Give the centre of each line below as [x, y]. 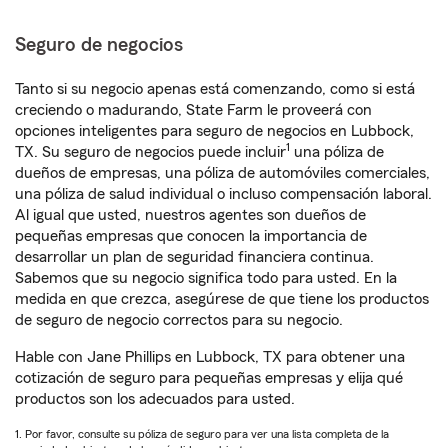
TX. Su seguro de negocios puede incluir [150, 152]
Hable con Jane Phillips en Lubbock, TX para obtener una [210, 357]
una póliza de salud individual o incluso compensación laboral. [223, 194]
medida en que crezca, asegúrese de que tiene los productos [222, 299]
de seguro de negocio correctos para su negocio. [179, 320]
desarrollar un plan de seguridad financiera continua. [194, 257]
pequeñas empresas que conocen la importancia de [191, 236]
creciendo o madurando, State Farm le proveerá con [193, 110]
